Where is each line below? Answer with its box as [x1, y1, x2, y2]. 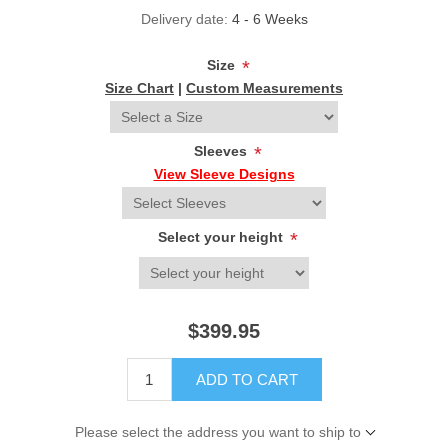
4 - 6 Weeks [231, 11, 308, 28]
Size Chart [105, 80, 174, 97]
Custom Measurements [186, 80, 343, 97]
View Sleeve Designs [153, 166, 295, 183]
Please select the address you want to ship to [74, 424, 361, 441]
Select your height [158, 229, 287, 246]
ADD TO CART [195, 371, 298, 389]
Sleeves [194, 143, 251, 160]
